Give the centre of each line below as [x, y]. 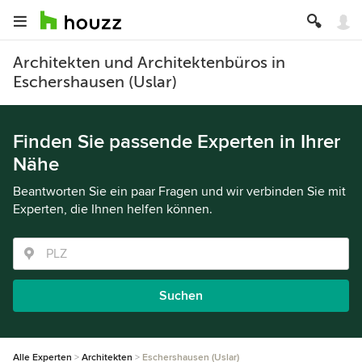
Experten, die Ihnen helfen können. [113, 209]
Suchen [181, 296]
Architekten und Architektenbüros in [149, 63]
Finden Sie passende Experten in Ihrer [177, 142]
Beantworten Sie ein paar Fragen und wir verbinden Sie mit [179, 192]
